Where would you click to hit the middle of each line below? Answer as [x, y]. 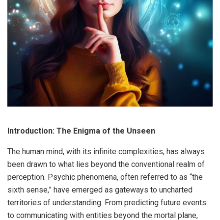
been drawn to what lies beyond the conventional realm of [106, 164]
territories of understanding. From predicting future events [107, 202]
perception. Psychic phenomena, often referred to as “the [105, 177]
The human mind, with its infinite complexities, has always [106, 151]
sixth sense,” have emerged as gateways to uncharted [100, 190]
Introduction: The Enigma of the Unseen [81, 131]
